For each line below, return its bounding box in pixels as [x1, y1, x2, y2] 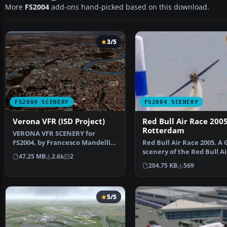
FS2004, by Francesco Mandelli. [13, 138, 112, 147]
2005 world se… [142, 157, 191, 166]
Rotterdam [142, 126, 184, 136]
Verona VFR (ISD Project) [13, 117, 105, 127]
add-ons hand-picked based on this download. [49, 3, 209, 12]
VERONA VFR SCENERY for [13, 129, 95, 138]
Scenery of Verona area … [13, 147, 96, 157]
